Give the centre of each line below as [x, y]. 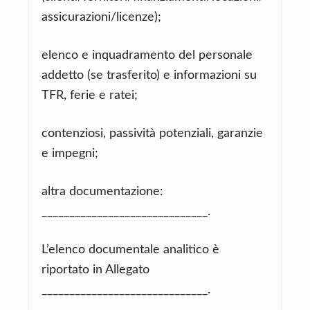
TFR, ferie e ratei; [90, 95]
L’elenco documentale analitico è [130, 250]
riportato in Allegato [95, 270]
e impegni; [70, 154]
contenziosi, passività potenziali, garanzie [152, 134]
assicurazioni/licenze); [101, 17]
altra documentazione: [102, 192]
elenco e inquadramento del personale [147, 55]
